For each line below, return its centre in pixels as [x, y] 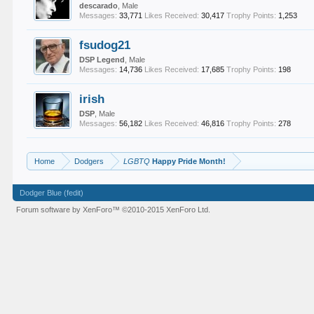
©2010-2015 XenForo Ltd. [166, 210]
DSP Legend [102, 60]
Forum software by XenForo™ [69, 210]
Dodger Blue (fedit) [52, 193]
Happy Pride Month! [188, 161]
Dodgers [89, 161]
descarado [99, 6]
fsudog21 [105, 45]
